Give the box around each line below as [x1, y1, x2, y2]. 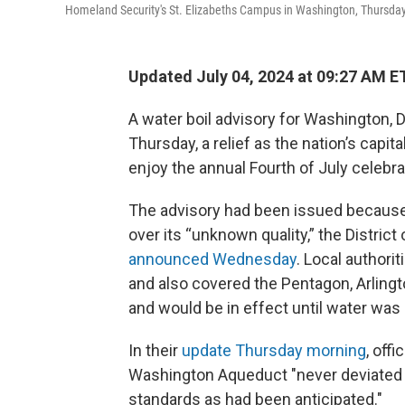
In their [128, 341, 182, 360]
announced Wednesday [128, 250, 297, 268]
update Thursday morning [182, 341, 366, 360]
